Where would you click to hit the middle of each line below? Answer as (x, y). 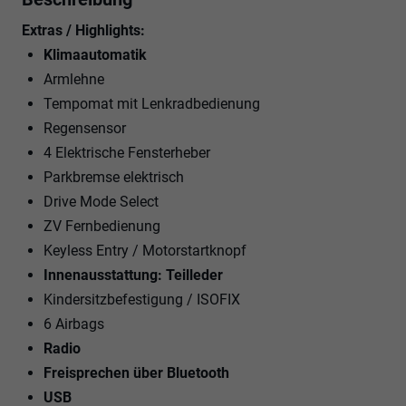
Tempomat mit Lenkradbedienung (152, 103)
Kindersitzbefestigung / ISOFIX (142, 299)
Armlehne (74, 79)
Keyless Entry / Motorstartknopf (145, 250)
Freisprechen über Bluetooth (136, 372)
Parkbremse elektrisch (114, 177)
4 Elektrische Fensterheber (127, 152)
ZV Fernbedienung (102, 226)
